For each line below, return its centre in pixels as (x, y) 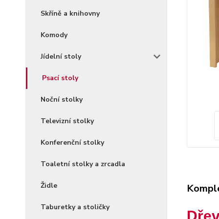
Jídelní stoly (61, 56)
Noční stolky (62, 99)
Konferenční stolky (72, 142)
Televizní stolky (67, 121)
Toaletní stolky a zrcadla (83, 164)
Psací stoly (60, 78)
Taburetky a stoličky (75, 207)
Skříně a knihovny (70, 13)
